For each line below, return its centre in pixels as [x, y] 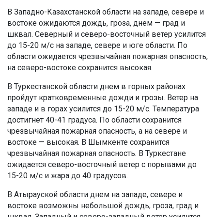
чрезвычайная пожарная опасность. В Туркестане [97, 154]
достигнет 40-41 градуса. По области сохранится [94, 120]
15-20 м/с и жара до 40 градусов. [68, 176]
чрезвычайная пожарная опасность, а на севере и [97, 131]
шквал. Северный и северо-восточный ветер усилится [107, 34]
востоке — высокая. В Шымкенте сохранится [88, 142]
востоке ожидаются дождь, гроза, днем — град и [96, 23]
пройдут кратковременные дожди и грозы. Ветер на [103, 98]
